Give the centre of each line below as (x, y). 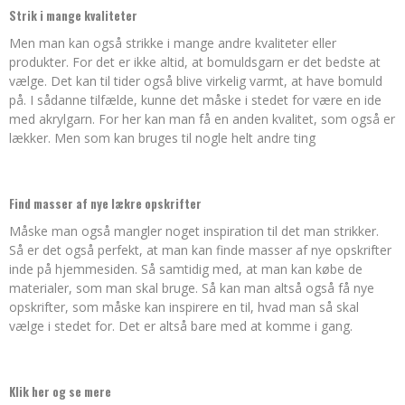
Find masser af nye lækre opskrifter (105, 203)
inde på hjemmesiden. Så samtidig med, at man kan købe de (186, 269)
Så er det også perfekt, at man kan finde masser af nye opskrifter (200, 250)
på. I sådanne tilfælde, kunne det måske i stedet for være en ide (195, 100)
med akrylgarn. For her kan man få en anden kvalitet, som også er (202, 119)
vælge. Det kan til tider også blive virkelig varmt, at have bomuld (196, 81)
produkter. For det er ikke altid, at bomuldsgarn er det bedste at (195, 62)
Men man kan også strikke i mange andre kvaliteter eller (173, 43)
